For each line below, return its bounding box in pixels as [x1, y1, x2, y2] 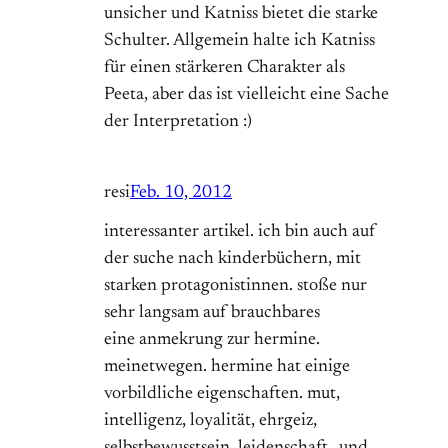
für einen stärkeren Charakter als [104, 59, 345, 78]
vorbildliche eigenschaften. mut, [104, 385, 340, 404]
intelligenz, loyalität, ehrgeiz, [104, 412, 317, 431]
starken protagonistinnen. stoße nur [104, 277, 367, 296]
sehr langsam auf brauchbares [104, 304, 320, 323]
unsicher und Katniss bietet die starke [104, 5, 378, 24]
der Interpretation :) [104, 113, 252, 132]
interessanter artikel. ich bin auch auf [104, 223, 376, 242]
